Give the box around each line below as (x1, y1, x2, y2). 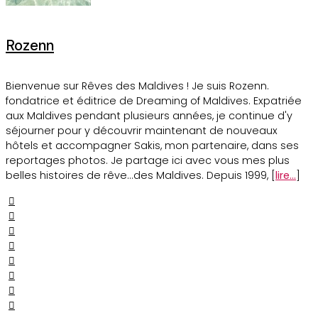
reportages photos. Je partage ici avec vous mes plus (6, 153, 290, 168)
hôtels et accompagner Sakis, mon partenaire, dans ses (6, 138, 299, 153)
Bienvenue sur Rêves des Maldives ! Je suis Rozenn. (6, 79, 269, 94)
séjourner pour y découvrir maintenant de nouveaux (6, 124, 278, 138)
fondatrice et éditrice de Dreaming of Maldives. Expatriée (6, 94, 302, 109)
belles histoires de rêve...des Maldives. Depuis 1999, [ (6, 168, 275, 183)
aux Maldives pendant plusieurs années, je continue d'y (6, 109, 292, 124)
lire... (275, 168, 296, 183)
